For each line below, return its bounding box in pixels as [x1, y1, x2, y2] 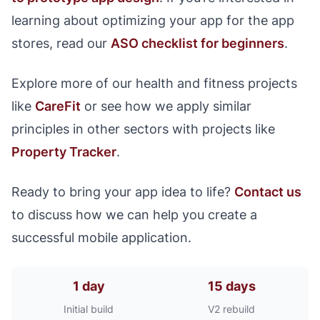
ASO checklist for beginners [111, 36, 284, 51]
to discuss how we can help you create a [11, 207, 257, 222]
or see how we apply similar [81, 99, 251, 114]
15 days [207, 279, 256, 294]
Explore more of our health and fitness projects [11, 76, 297, 91]
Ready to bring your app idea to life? [11, 184, 234, 199]
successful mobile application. [11, 230, 191, 245]
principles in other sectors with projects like [11, 121, 275, 136]
